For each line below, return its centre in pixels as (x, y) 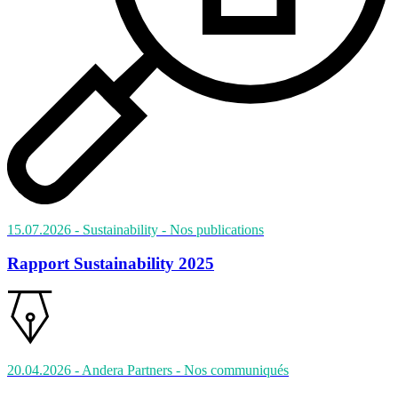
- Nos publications (213, 229)
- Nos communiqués (232, 370)
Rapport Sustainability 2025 (111, 264)
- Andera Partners (125, 370)
